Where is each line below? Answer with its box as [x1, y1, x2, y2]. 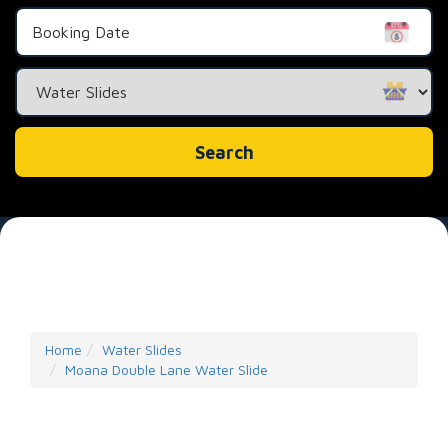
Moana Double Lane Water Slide [65, 361, 268, 379]
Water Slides [102, 341, 182, 359]
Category [223, 87, 289, 105]
